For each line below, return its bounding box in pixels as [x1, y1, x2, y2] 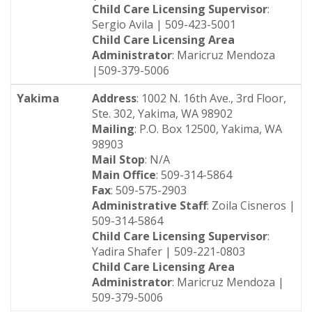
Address [92, 91, 136, 106]
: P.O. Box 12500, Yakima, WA [134, 121, 282, 136]
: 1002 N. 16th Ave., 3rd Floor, [136, 91, 286, 106]
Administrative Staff [92, 198, 207, 213]
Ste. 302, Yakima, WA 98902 [92, 106, 233, 121]
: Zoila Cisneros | [207, 198, 295, 213]
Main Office [92, 167, 156, 182]
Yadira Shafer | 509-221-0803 [92, 244, 245, 259]
